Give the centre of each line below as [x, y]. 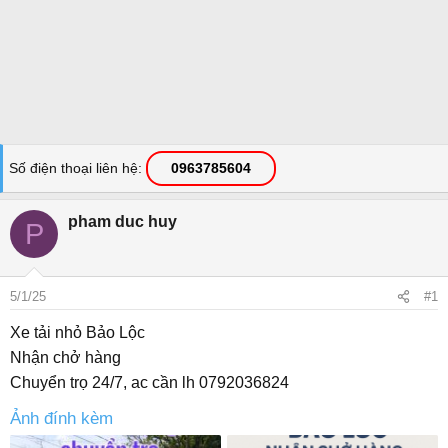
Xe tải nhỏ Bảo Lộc [77, 332]
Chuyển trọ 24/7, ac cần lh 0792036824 [149, 382]
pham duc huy [122, 221]
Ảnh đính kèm [61, 418]
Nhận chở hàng [65, 357]
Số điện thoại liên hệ [73, 168]
